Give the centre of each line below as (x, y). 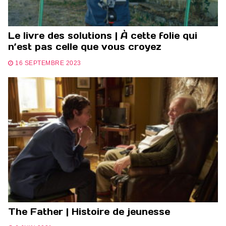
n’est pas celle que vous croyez (85, 47)
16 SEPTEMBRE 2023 (48, 63)
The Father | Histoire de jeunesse (89, 212)
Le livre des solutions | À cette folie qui (103, 36)
